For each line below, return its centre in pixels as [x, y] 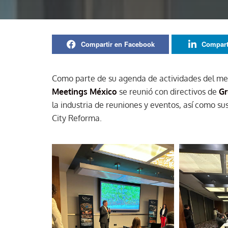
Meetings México [84, 92]
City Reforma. [77, 118]
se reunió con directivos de [168, 92]
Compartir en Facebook [118, 44]
